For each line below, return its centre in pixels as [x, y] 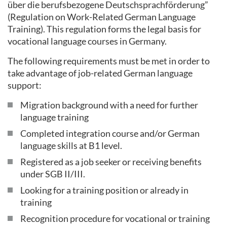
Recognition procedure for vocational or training [115, 218]
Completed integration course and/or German [110, 133]
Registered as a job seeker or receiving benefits [111, 161]
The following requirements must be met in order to [109, 61]
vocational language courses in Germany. [87, 41]
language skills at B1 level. [72, 145]
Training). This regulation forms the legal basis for [104, 29]
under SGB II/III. [53, 174]
